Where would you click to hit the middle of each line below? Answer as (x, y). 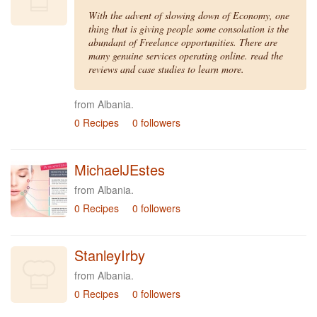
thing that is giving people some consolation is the (189, 29)
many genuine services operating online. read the (186, 56)
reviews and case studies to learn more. (166, 69)
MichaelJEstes (120, 169)
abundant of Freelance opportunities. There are (183, 42)
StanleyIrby (110, 255)
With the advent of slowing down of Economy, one (189, 15)
